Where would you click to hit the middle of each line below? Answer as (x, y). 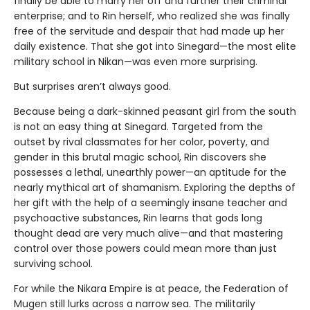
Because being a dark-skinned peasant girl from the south (155, 111)
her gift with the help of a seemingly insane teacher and (151, 202)
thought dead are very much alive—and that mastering (148, 233)
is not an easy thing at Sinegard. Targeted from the (138, 126)
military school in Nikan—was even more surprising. (136, 61)
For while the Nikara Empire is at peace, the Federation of (151, 288)
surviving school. (53, 263)
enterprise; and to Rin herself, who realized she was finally (152, 16)
